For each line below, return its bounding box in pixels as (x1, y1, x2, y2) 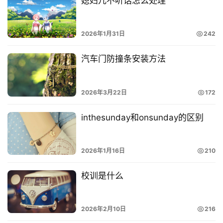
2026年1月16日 (81, 146, 125, 154)
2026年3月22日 (81, 88, 127, 96)
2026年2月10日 (81, 205, 126, 213)
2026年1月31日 (81, 30, 125, 38)
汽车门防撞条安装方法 (81, 54, 166, 64)
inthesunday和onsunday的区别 (81, 112, 204, 122)
